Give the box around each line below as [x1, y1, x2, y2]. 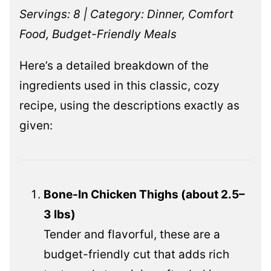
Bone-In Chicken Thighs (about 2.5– [44, 188, 245, 202]
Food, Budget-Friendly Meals [19, 27, 177, 42]
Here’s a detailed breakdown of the [19, 59, 209, 73]
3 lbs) [44, 207, 76, 222]
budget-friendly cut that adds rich [44, 247, 229, 262]
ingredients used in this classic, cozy [19, 79, 220, 93]
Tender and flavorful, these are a [44, 227, 220, 242]
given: [19, 119, 53, 133]
